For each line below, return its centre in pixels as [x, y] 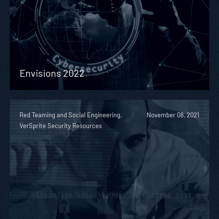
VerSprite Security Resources [61, 125]
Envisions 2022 [52, 73]
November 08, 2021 [173, 115]
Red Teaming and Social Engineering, [71, 115]
